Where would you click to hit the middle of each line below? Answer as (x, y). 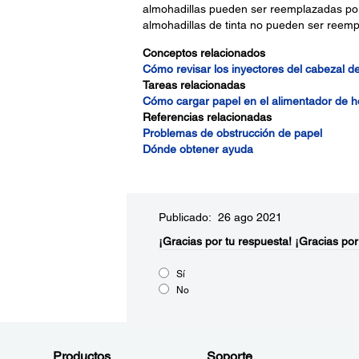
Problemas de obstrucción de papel (232, 133)
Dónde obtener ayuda (198, 149)
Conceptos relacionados (204, 53)
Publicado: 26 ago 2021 (220, 217)
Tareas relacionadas (194, 85)
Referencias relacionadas (207, 117)
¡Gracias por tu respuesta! (225, 241)
